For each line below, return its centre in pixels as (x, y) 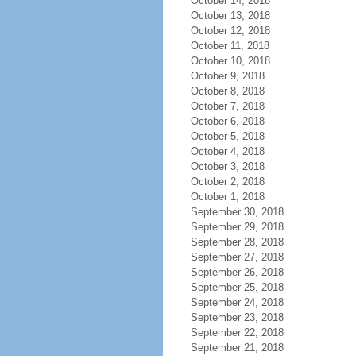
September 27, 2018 (237, 257)
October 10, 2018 (230, 61)
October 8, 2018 (227, 91)
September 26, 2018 (237, 272)
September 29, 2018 (237, 227)
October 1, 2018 (227, 197)
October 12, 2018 (230, 31)
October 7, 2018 (227, 106)
